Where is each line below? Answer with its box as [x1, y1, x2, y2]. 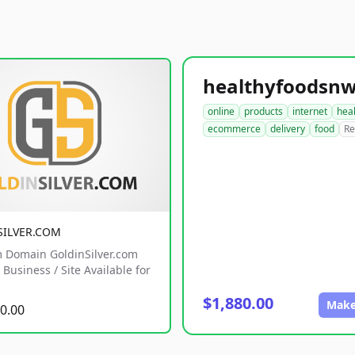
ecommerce [208, 122, 261, 136]
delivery [270, 122, 305, 136]
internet [292, 105, 327, 118]
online [208, 105, 235, 118]
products [244, 105, 283, 118]
